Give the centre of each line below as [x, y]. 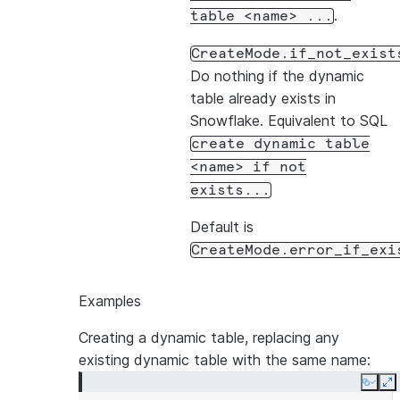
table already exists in [263, 98]
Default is [222, 227]
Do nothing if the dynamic [277, 76]
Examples [110, 301]
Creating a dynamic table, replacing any [209, 337]
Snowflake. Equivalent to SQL [289, 121]
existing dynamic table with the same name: [225, 360]
